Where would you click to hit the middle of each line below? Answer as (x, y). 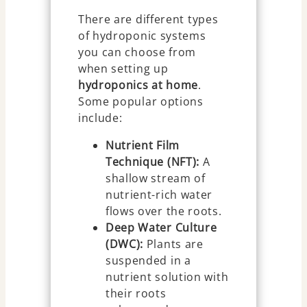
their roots (136, 293)
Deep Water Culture (161, 227)
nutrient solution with (167, 277)
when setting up (123, 68)
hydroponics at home (138, 85)
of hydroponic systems (142, 35)
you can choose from (137, 52)
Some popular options (140, 101)
